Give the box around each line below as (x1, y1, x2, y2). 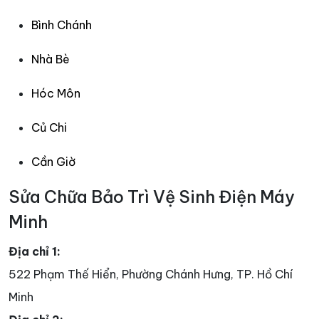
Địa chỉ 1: (9, 244, 61, 258)
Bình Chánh (31, 18, 92, 32)
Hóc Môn (31, 86, 80, 100)
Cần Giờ (31, 155, 75, 169)
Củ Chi (31, 120, 67, 135)
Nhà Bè (31, 52, 70, 66)
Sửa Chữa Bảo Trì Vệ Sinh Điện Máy (9, 187, 295, 207)
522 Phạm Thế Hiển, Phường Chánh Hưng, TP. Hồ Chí (9, 267, 293, 281)
